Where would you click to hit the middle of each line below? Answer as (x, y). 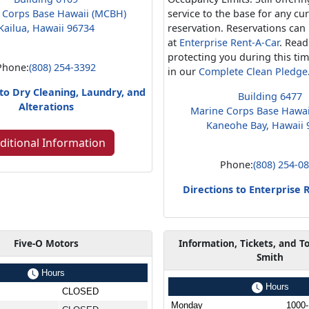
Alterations (46, 106)
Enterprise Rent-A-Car (230, 42)
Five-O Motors (46, 243)
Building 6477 (270, 96)
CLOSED (80, 291)
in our (183, 71)
